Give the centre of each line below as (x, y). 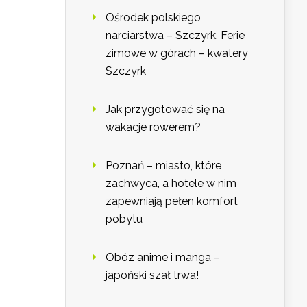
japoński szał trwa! (152, 275)
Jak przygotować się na (165, 110)
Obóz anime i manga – (163, 258)
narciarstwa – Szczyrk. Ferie (175, 36)
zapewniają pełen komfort (172, 201)
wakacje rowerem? (153, 127)
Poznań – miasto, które (163, 166)
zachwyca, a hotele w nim (171, 184)
